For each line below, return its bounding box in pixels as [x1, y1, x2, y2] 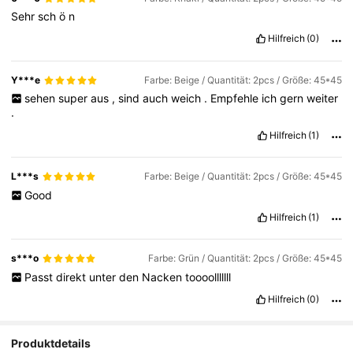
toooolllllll [184, 269, 231, 284]
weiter [306, 91, 338, 106]
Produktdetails [11, 336, 91, 350]
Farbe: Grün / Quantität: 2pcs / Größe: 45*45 [147, 252, 342, 265]
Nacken [141, 269, 185, 284]
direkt [55, 269, 89, 284]
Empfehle [210, 91, 262, 106]
